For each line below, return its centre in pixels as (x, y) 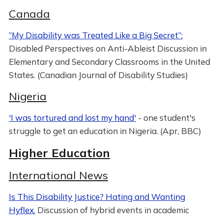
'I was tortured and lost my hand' (72, 118)
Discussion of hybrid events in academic (112, 210)
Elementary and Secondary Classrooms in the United (109, 62)
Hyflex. (22, 210)
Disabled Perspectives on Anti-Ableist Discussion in (108, 48)
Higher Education (59, 153)
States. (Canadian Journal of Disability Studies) (98, 75)
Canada (29, 14)
